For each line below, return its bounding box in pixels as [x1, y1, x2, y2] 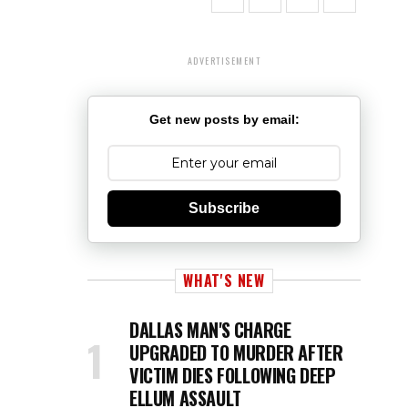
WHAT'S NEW [183, 270, 265, 291]
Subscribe [189, 200, 260, 216]
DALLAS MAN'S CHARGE [129, 316, 291, 343]
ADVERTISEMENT [187, 54, 261, 67]
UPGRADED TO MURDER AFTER [129, 339, 343, 366]
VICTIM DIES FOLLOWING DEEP [129, 362, 336, 389]
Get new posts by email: [148, 112, 300, 127]
